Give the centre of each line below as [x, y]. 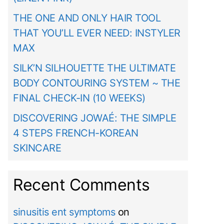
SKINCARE [37, 148]
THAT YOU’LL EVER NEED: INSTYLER [97, 33]
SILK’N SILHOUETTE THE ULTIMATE [94, 68]
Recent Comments [81, 185]
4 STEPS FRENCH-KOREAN [76, 133]
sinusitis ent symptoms [64, 212]
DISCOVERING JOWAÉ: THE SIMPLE [95, 118]
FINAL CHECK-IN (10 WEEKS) [79, 98]
